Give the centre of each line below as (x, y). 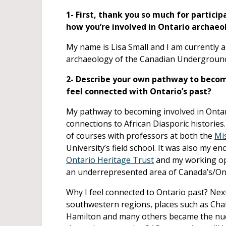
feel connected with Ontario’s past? (139, 92)
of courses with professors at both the (140, 136)
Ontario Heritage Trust (110, 160)
